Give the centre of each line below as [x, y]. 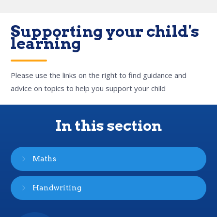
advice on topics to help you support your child [88, 88]
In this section [108, 125]
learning [46, 43]
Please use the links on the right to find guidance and [99, 75]
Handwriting [57, 188]
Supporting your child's [105, 31]
